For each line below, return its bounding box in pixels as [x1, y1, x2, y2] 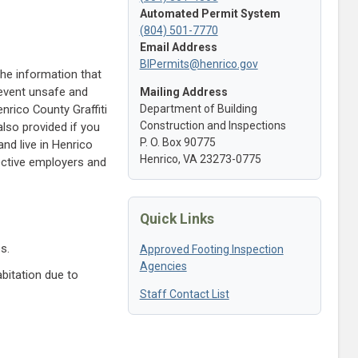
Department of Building [139, 101, 257, 115]
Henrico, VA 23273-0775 [139, 152, 261, 165]
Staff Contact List [139, 287, 229, 300]
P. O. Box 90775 [139, 135, 216, 149]
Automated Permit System [139, 6, 280, 20]
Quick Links [139, 210, 214, 227]
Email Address [139, 40, 217, 54]
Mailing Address [139, 85, 228, 98]
